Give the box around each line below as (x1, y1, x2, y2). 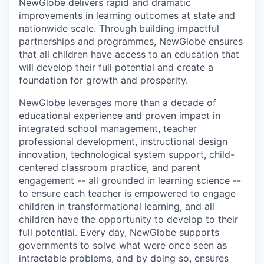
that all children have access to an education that (19, 48, 239, 61)
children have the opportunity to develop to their (19, 213, 238, 226)
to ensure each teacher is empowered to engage (19, 187, 236, 200)
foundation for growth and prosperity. (19, 74, 188, 87)
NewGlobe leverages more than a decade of (19, 97, 216, 109)
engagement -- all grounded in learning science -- (19, 174, 241, 187)
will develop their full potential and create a (19, 61, 213, 74)
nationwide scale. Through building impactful (19, 22, 219, 35)
